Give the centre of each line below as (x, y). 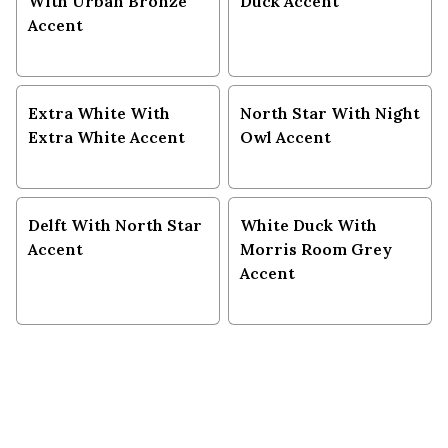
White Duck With (308, 225)
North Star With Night (330, 113)
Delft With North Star (115, 225)
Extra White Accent (106, 137)
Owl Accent (285, 137)
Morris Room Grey (316, 249)
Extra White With (99, 113)
